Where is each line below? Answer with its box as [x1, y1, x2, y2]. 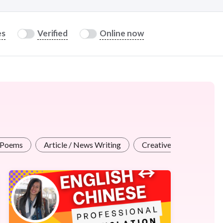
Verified [37, 28, 68, 39]
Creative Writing [142, 139, 199, 149]
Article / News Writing [44, 139, 121, 149]
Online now [100, 28, 144, 39]
